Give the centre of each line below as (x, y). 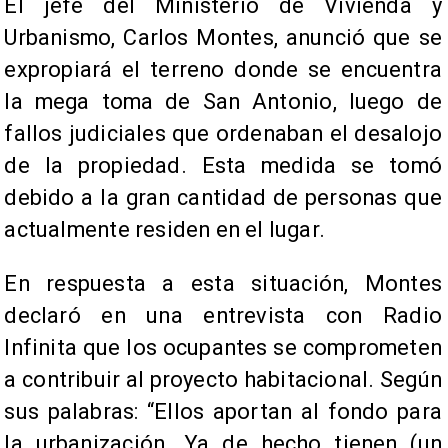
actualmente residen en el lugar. (165, 230)
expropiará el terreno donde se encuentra (223, 70)
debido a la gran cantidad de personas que (223, 198)
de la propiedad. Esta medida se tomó (223, 166)
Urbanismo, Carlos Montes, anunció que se (223, 38)
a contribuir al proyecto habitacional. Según (223, 380)
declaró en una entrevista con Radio (223, 316)
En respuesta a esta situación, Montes (223, 284)
